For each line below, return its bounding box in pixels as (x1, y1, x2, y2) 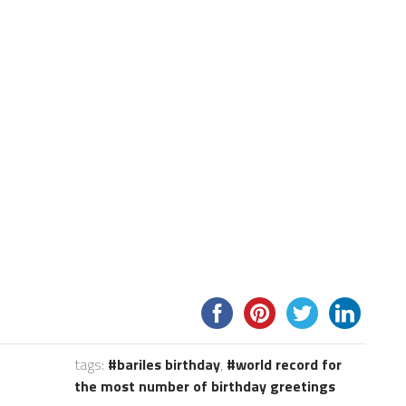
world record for (235, 353, 342, 375)
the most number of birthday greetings (73, 375, 335, 397)
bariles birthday (116, 353, 220, 375)
